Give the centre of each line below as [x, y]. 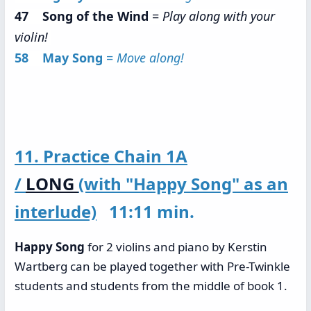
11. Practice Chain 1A [101, 156]
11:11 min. [148, 211]
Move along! [150, 58]
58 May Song [59, 58]
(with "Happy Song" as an [183, 184]
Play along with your [219, 16]
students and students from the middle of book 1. [151, 286]
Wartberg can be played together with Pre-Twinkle [152, 266]
